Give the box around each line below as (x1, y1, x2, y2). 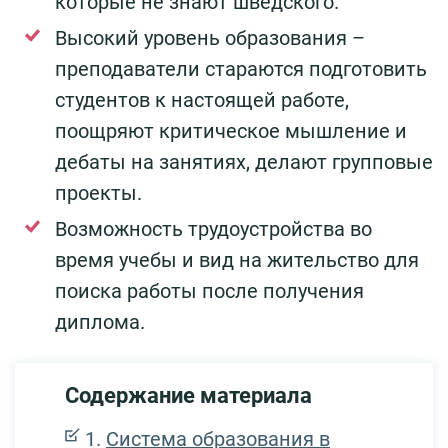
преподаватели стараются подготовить (55, 57, 427, 82)
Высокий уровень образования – (55, 26, 365, 51)
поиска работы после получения (55, 279, 364, 304)
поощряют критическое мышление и (55, 119, 407, 144)
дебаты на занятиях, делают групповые (55, 150, 433, 175)
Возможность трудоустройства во (55, 217, 372, 242)
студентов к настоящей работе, (55, 88, 349, 113)
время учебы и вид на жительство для (55, 248, 419, 273)
